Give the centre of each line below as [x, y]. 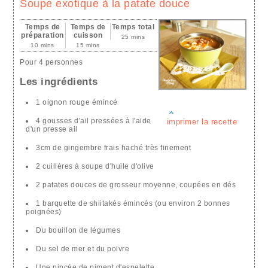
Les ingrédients [59, 82]
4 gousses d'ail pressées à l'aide [94, 121]
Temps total [133, 27]
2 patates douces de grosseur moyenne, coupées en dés [136, 185]
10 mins [42, 45]
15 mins [88, 45]
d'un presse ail [52, 130]
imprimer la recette [202, 122]
